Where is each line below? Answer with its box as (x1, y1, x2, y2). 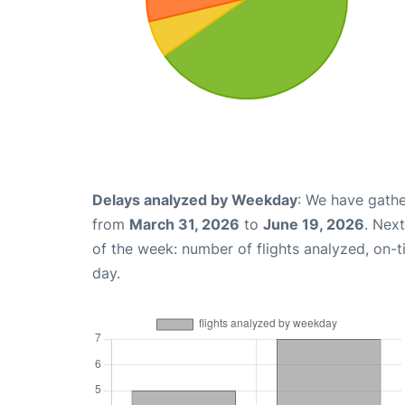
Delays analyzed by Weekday (92, 190, 297, 209)
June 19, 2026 (263, 214, 364, 233)
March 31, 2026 (129, 214, 240, 233)
